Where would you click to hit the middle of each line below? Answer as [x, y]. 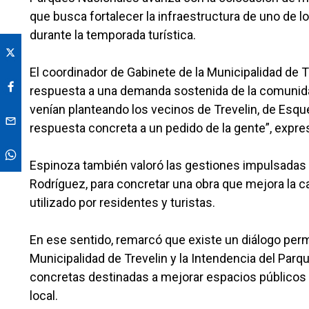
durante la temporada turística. [113, 35]
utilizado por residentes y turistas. [122, 203]
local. [44, 296]
